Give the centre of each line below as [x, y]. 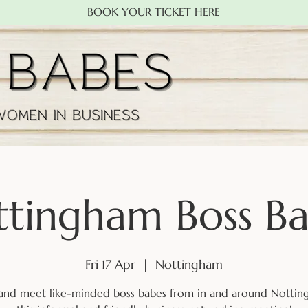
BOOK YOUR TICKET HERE [154, 12]
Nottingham [189, 264]
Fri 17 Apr [110, 264]
